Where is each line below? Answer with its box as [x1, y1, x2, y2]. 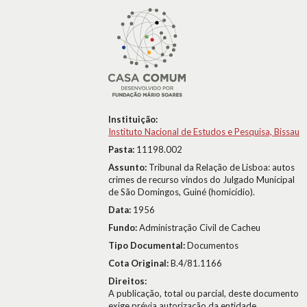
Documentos [187, 240, 238, 251]
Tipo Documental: [108, 240, 187, 251]
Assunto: [108, 162, 149, 173]
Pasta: [108, 144, 136, 155]
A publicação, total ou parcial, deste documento [108, 288, 299, 299]
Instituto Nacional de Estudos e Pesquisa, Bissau [108, 126, 299, 137]
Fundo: [108, 222, 139, 233]
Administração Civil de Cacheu [139, 222, 260, 233]
